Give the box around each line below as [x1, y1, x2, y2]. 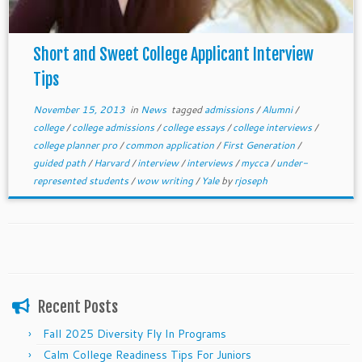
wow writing [136, 174, 196, 187]
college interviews [232, 120, 314, 134]
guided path [32, 156, 88, 170]
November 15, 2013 [32, 103, 125, 116]
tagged [168, 103, 204, 116]
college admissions [71, 120, 157, 134]
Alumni [261, 103, 295, 116]
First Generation [221, 138, 297, 152]
